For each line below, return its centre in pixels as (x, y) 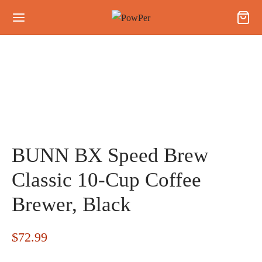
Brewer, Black (71, 204)
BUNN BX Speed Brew (110, 155)
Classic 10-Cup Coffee (106, 180)
